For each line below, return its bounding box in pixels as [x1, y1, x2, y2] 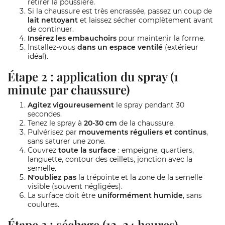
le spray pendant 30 [114, 100, 184, 109]
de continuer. [28, 25, 74, 34]
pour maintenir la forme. [117, 34, 205, 43]
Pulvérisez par [28, 128, 79, 137]
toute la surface [58, 146, 116, 155]
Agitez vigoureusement [28, 100, 114, 109]
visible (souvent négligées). [28, 182, 123, 191]
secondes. [28, 109, 62, 119]
